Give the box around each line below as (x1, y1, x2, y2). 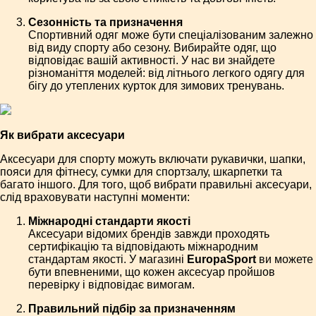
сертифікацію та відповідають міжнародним (28, 241, 258, 253)
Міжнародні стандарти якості (28, 215, 190, 228)
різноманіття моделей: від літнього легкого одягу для (28, 67, 305, 80)
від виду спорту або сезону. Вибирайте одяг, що (28, 42, 276, 54)
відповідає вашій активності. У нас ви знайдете (28, 54, 275, 67)
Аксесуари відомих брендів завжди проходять (28, 228, 269, 241)
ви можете (256, 253, 313, 266)
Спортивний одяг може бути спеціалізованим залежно (28, 29, 313, 42)
